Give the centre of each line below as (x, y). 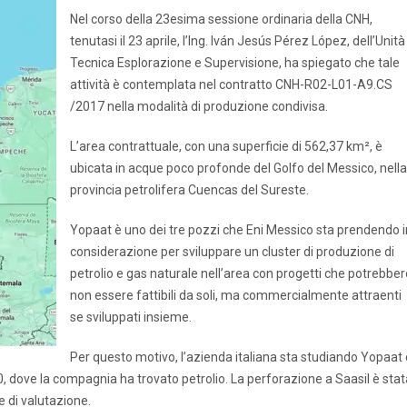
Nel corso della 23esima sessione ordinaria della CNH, (221, 19)
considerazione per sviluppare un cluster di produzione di (232, 252)
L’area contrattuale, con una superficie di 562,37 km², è (226, 146)
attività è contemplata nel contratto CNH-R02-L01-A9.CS (231, 84)
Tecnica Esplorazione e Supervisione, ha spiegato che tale (235, 63)
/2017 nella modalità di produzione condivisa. (199, 106)
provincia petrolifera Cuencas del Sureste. (189, 190)
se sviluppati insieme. (131, 317)
